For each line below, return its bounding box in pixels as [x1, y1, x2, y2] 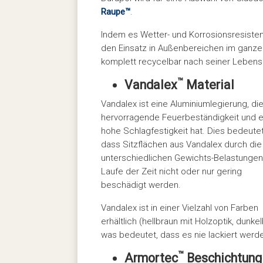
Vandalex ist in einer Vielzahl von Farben [101, 202, 258, 213]
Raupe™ [101, 6, 130, 17]
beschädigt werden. [101, 179, 181, 190]
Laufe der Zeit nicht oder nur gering [101, 166, 242, 177]
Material [183, 77, 234, 92]
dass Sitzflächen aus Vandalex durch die [101, 139, 262, 150]
